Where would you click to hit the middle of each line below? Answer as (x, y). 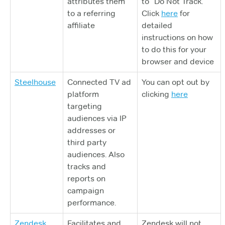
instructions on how (177, 37)
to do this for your (174, 49)
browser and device (178, 62)
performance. (92, 203)
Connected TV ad (99, 82)
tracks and (87, 166)
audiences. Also (96, 154)
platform (83, 94)
